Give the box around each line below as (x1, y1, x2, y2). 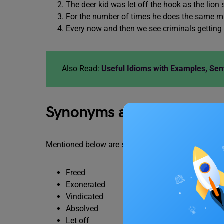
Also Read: (62, 64, 101, 73)
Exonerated (66, 180, 105, 189)
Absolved (66, 204, 98, 213)
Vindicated (66, 192, 103, 201)
